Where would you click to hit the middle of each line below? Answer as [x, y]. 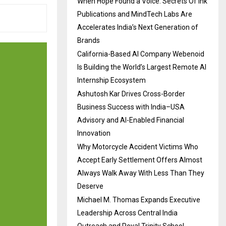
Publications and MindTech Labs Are [135, 14]
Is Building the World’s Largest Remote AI [142, 67]
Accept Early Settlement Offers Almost [140, 160]
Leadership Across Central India [127, 213]
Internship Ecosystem [111, 80]
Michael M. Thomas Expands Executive [139, 200]
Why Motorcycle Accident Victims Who [138, 147]
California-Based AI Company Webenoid [141, 54]
